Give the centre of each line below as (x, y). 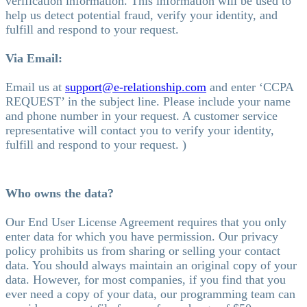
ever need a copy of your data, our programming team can (150, 294)
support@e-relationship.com (136, 87)
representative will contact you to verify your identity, (140, 130)
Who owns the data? (60, 193)
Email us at (35, 87)
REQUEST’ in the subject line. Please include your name (148, 101)
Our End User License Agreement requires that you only (146, 222)
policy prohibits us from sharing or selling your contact (143, 250)
